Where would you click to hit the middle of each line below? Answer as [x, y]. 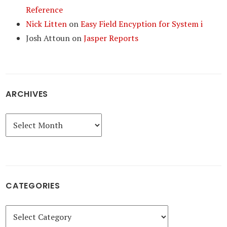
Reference [45, 10]
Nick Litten [47, 24]
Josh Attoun [48, 38]
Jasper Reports [111, 38]
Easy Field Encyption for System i [142, 24]
